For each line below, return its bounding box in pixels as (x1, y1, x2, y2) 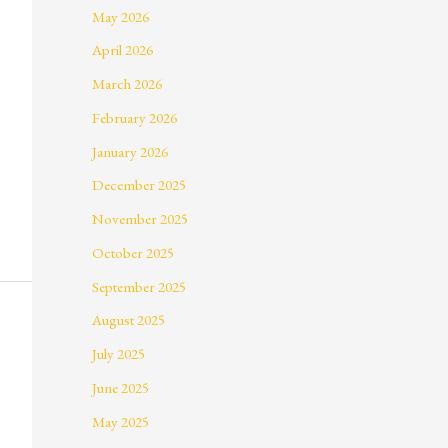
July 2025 (92, 344, 145, 364)
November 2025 (92, 209, 188, 229)
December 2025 (92, 175, 186, 195)
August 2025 (92, 310, 165, 330)
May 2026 (92, 6, 149, 26)
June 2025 (92, 377, 149, 397)
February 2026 (92, 107, 177, 127)
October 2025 (92, 242, 174, 262)
